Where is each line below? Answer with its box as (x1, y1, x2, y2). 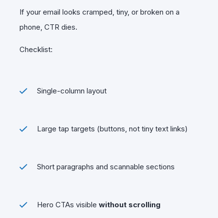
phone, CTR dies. (19, 22, 77, 32)
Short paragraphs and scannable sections (37, 162, 175, 171)
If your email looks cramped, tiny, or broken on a (19, 7, 180, 17)
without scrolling (99, 200, 161, 209)
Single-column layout (37, 86, 107, 95)
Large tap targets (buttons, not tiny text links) (37, 124, 188, 133)
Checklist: (19, 44, 53, 54)
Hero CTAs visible (37, 200, 99, 209)
